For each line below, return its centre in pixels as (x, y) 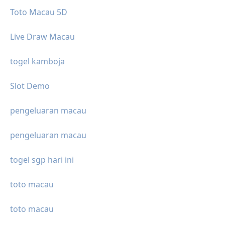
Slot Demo (30, 86)
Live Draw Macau (42, 37)
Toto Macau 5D (39, 12)
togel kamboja (37, 62)
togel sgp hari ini (42, 160)
